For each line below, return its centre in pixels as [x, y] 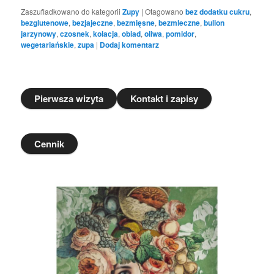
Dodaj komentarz [130, 45]
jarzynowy [39, 34]
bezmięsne [136, 23]
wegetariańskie [48, 45]
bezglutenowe [45, 23]
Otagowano [165, 12]
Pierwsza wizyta [69, 99]
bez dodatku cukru [218, 12]
